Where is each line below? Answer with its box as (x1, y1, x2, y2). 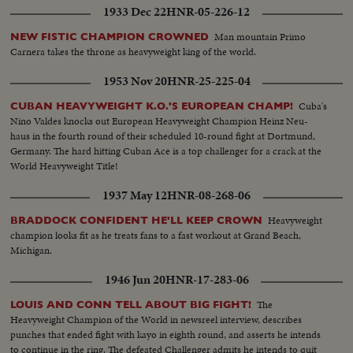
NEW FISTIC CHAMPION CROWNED (10, 30, 210, 43)
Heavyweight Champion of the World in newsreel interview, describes (10, 311, 303, 327)
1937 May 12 (102, 186, 167, 204)
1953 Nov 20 (102, 72, 167, 90)
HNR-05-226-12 (166, 2, 250, 20)
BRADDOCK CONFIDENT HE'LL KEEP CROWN (10, 214, 263, 226)
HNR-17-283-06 (165, 270, 249, 288)
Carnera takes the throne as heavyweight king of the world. (10, 43, 257, 59)
